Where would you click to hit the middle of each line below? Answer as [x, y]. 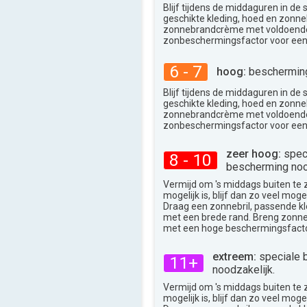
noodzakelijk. [244, 269]
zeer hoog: [254, 153]
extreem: [234, 256]
